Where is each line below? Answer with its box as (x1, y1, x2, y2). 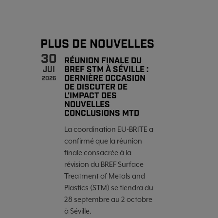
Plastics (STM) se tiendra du (64, 183, 154, 192)
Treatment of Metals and (64, 172, 145, 180)
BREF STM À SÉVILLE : (64, 64, 149, 75)
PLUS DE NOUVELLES (40, 36, 155, 52)
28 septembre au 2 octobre (64, 195, 153, 203)
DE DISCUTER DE (64, 82, 128, 92)
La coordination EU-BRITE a (64, 125, 154, 133)
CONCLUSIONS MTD (64, 108, 140, 119)
